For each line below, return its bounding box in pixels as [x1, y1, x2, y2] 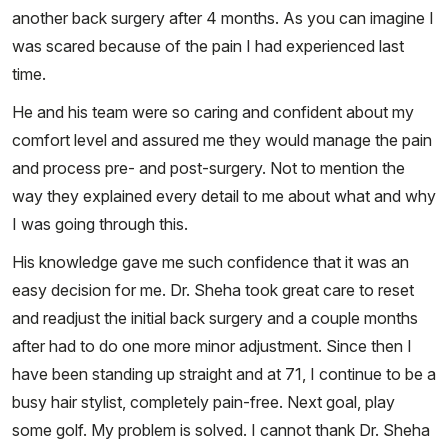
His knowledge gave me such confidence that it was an [12, 252, 409, 273]
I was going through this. [12, 214, 188, 235]
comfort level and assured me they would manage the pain [12, 130, 432, 151]
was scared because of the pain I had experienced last [12, 36, 404, 57]
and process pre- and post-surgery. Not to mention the [12, 158, 405, 179]
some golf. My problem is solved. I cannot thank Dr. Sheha [12, 420, 430, 441]
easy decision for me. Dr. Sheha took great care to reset [12, 280, 414, 301]
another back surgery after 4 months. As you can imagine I [12, 8, 434, 29]
